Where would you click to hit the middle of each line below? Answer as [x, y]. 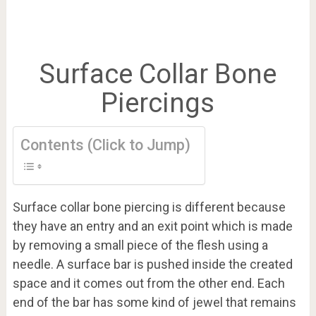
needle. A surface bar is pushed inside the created [152, 265]
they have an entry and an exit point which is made [152, 226]
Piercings [158, 103]
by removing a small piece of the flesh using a [140, 245]
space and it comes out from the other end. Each [148, 284]
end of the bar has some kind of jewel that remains [154, 303]
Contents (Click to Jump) [105, 145]
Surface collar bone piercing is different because [149, 207]
